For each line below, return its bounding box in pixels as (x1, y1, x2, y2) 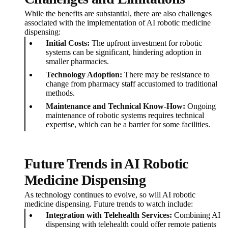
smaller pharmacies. (46, 57, 109, 66)
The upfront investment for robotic (90, 39, 202, 48)
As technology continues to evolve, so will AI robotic (24, 190, 195, 199)
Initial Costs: (46, 39, 90, 48)
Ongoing (185, 102, 216, 111)
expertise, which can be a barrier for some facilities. (46, 120, 210, 129)
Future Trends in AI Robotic (24, 156, 188, 172)
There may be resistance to (122, 70, 210, 79)
